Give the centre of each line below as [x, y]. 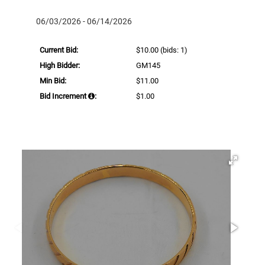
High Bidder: [60, 65]
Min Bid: [53, 80]
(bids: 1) [173, 50]
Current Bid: [59, 50]
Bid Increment [64, 96]
